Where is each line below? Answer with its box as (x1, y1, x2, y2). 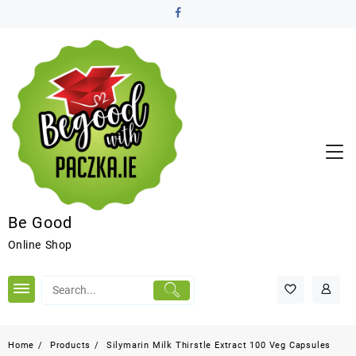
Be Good (8, 213, 72, 232)
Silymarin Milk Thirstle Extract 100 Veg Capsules (106, 340, 331, 350)
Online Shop (8, 238, 72, 251)
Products (49, 340, 91, 350)
